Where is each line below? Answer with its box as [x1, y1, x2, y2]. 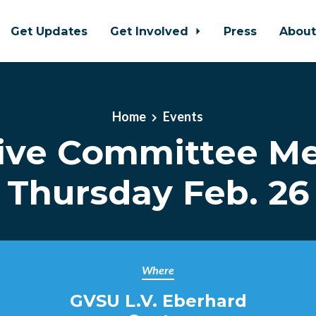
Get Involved [109, 24, 192, 38]
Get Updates [10, 24, 87, 38]
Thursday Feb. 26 [6, 171, 310, 213]
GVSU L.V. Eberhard [69, 291, 247, 311]
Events [163, 109, 204, 124]
